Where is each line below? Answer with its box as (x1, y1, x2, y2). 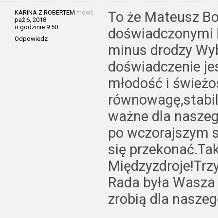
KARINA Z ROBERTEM (15, 8, 75, 16)
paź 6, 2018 (15, 16, 46, 23)
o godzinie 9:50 (15, 23, 58, 31)
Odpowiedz (15, 35, 48, 42)
